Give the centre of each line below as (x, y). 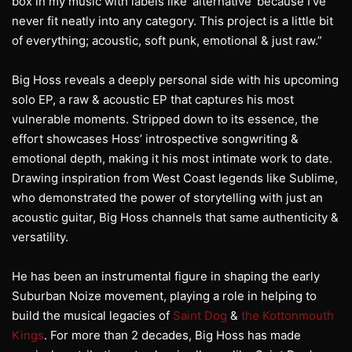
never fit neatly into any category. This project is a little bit (172, 21)
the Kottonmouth (288, 316)
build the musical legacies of (92, 316)
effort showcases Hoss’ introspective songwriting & (155, 139)
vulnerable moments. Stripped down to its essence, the (165, 119)
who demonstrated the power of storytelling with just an (167, 198)
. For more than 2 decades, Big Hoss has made (172, 335)
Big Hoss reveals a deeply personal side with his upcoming (175, 80)
